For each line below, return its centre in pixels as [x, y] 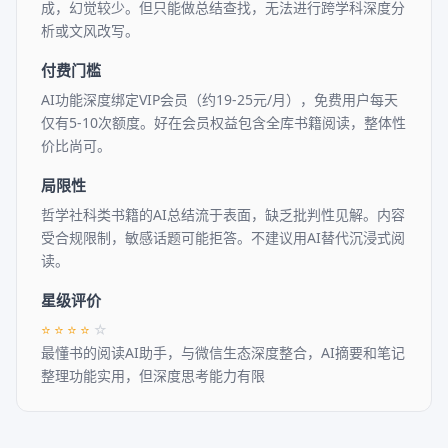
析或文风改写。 [90, 30]
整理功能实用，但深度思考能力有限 [153, 375]
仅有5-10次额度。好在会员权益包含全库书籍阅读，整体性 [223, 122]
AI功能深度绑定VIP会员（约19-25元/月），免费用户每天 [219, 99]
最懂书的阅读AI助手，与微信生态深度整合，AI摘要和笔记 [223, 352]
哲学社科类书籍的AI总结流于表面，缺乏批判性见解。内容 [223, 214]
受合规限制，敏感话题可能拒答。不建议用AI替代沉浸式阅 [223, 237]
